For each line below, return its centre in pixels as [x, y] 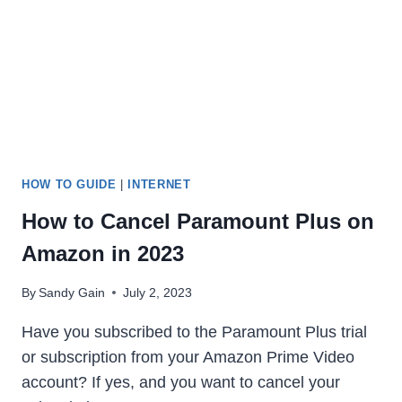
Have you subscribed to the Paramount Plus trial [194, 332]
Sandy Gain [72, 292]
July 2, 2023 [158, 292]
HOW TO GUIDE [69, 184]
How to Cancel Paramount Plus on [198, 221]
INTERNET [159, 184]
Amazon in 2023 [103, 253]
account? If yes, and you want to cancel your [181, 382]
